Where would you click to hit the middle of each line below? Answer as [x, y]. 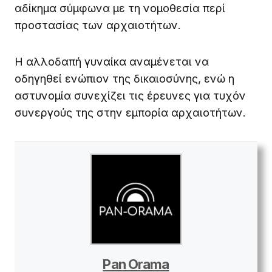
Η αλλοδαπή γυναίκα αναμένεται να [112, 61]
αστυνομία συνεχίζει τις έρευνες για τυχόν [130, 95]
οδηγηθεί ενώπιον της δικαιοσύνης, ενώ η [124, 78]
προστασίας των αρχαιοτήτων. [98, 25]
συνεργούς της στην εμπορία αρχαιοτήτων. [130, 112]
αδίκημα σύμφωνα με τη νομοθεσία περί [120, 8]
